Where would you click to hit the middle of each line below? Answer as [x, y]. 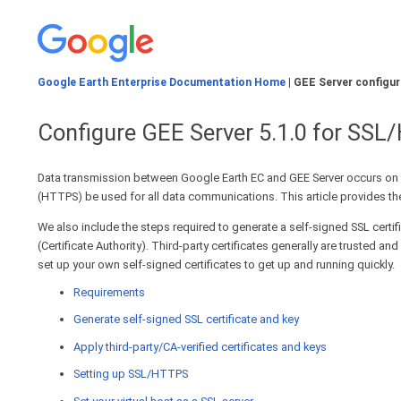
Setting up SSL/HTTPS [131, 374]
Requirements [109, 292]
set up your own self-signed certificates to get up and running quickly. [216, 265]
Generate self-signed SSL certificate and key [186, 320]
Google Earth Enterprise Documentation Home [162, 83]
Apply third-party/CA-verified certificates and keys [200, 346]
